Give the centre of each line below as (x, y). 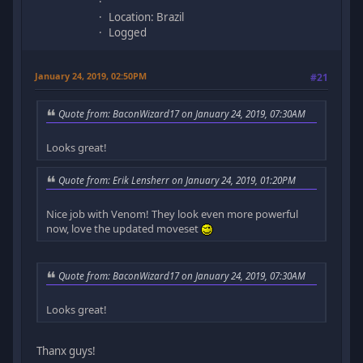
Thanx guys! (66, 350)
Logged (128, 33)
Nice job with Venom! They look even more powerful (173, 214)
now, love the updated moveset (124, 229)
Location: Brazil (147, 17)
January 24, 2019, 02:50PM (91, 76)
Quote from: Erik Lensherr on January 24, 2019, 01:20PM (177, 180)
